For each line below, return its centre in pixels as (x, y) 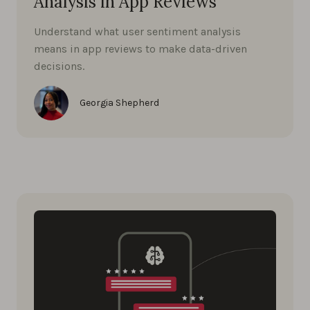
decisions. (59, 66)
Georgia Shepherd (119, 102)
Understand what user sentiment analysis (137, 31)
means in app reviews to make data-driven (140, 48)
